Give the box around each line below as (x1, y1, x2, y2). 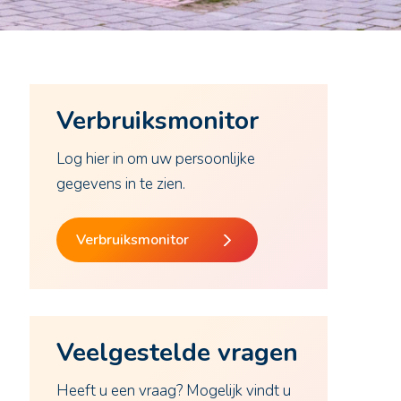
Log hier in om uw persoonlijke (55, 149, 255, 170)
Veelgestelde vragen (55, 336, 298, 371)
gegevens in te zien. (55, 174, 185, 195)
